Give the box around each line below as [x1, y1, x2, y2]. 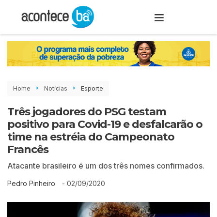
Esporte [81, 84, 103, 92]
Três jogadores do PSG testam [7, 105, 166, 118]
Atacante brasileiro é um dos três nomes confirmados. [7, 160, 204, 170]
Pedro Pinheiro [7, 179, 55, 188]
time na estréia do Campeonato [7, 130, 174, 143]
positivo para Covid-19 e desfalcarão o [7, 117, 202, 131]
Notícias [44, 84, 67, 92]
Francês [7, 142, 48, 156]
